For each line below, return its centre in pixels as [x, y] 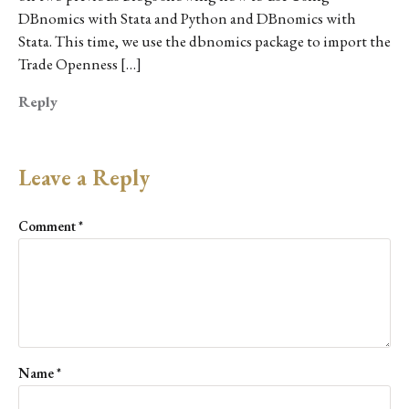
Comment [48, 226]
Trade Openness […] [80, 64]
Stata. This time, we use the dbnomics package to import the [204, 42]
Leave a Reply [84, 178]
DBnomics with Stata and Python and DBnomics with [187, 19]
